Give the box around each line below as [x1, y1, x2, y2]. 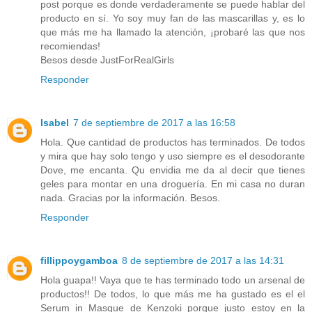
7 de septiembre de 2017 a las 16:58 [73, 116, 235, 128]
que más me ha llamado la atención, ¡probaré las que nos [40, 26, 305, 38]
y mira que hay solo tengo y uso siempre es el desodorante [40, 150, 305, 162]
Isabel [40, 116, 69, 128]
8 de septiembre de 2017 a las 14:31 [122, 254, 284, 266]
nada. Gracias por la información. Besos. [40, 192, 220, 203]
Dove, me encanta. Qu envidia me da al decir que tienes [40, 164, 305, 175]
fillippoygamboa [40, 254, 118, 266]
